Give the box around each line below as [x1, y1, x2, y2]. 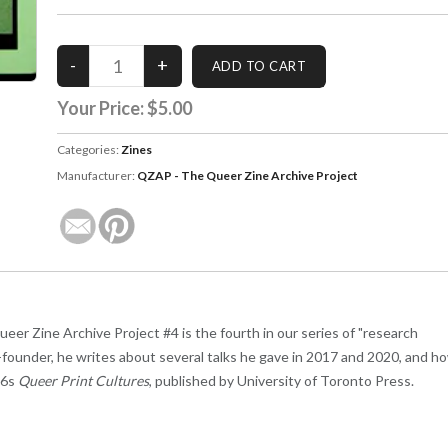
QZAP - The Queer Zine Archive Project [136, 167, 358, 183]
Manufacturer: [56, 167, 137, 183]
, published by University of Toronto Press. [149, 371, 414, 389]
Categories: [56, 141, 121, 157]
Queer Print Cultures [18, 371, 149, 389]
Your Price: [56, 96, 147, 119]
